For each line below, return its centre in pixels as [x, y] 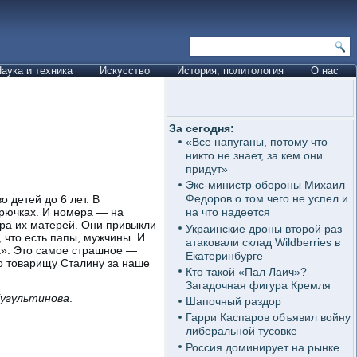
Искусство [125, 71]
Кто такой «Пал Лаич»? [246, 271]
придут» [206, 169]
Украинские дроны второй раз [263, 228]
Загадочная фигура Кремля [258, 285]
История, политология [230, 71]
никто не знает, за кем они [254, 155]
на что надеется [228, 212]
